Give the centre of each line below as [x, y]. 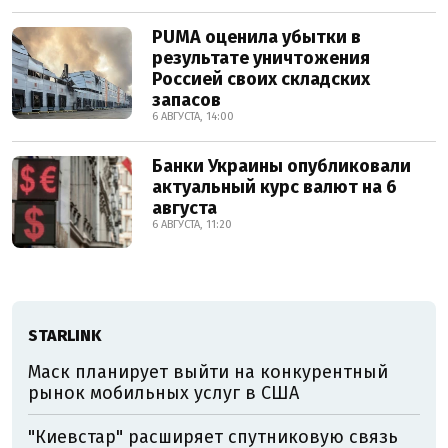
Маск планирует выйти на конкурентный [208, 371]
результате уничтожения [261, 57]
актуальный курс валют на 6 [274, 186]
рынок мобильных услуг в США [163, 392]
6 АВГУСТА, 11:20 [192, 224]
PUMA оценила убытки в [256, 36]
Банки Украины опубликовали [281, 165]
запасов [186, 99]
